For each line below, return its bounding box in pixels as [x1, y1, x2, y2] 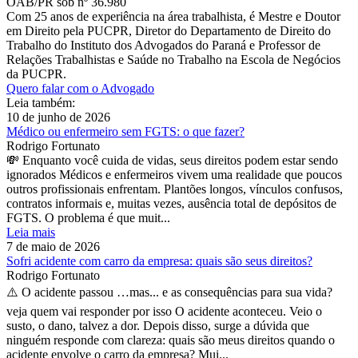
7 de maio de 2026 [6, 239, 100, 253]
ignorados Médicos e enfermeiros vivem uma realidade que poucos [6, 167, 342, 181]
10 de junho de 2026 [6, 109, 110, 124]
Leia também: [6, 95, 75, 109]
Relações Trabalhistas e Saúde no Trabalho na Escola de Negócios [6, 52, 340, 66]
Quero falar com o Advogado [6, 81, 154, 95]
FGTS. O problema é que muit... [6, 210, 170, 225]
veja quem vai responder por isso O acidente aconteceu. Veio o [6, 304, 322, 318]
